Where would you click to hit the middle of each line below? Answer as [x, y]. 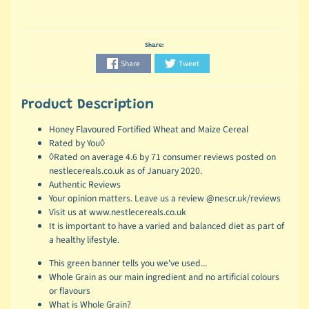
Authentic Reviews [84, 185]
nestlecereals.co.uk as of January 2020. [125, 171]
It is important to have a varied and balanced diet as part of [166, 226]
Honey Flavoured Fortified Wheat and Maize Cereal [148, 130]
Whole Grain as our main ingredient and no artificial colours [164, 277]
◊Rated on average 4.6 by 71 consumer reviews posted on [162, 157]
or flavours [69, 290]
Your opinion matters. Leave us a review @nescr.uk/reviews [165, 199]
